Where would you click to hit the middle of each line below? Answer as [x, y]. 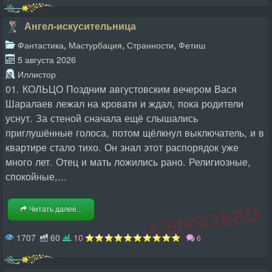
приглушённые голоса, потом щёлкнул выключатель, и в [135, 132]
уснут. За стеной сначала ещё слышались [102, 118]
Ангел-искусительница [80, 26]
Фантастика [41, 45]
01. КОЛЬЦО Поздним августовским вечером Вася [121, 89]
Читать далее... [55, 209]
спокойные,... [36, 176]
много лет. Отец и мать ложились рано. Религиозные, [128, 161]
